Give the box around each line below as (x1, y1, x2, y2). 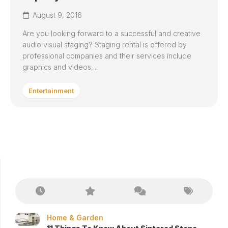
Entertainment (28, 87, 74, 95)
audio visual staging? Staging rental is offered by (22, 40, 187, 49)
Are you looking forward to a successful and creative (22, 29, 201, 38)
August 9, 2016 (33, 11, 82, 19)
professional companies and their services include (22, 51, 191, 60)
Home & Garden (47, 213, 103, 222)
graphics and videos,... (22, 63, 98, 71)
